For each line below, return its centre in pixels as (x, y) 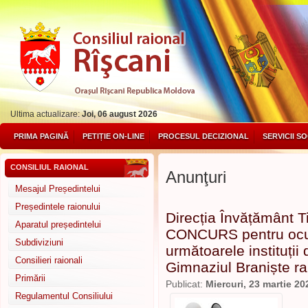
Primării (30, 278)
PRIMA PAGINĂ (41, 136)
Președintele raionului (58, 207)
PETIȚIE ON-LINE (113, 136)
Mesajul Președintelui (58, 189)
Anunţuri (196, 177)
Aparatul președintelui (58, 224)
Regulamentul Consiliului (64, 296)
